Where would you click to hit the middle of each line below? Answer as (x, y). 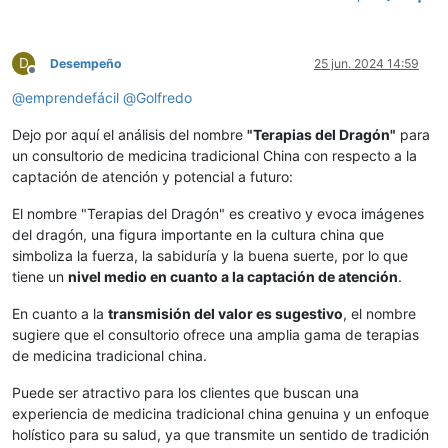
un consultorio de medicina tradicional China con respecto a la (214, 156)
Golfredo (164, 98)
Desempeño (86, 64)
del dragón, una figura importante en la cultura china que (198, 235)
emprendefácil (72, 98)
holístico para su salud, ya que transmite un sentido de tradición (220, 435)
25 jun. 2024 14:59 (366, 64)
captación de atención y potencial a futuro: (152, 177)
